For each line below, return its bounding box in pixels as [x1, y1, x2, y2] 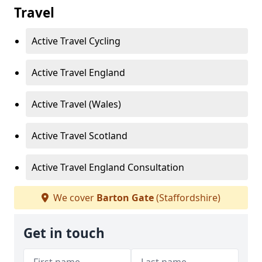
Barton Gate [96, 191, 154, 205]
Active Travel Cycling [32, 35, 120, 48]
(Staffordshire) [154, 191, 220, 205]
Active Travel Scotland [32, 129, 127, 143]
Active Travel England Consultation [32, 161, 184, 174]
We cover [51, 191, 96, 205]
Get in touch [23, 224, 105, 243]
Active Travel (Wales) [32, 98, 121, 111]
